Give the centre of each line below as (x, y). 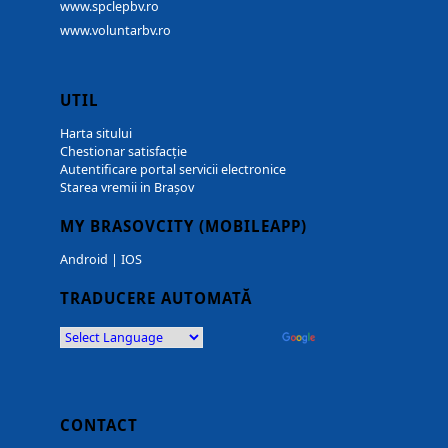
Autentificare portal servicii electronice (173, 170)
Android (84, 260)
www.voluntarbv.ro (115, 31)
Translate (346, 338)
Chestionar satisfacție (123, 152)
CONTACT (99, 425)
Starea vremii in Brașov (127, 188)
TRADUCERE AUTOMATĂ (156, 298)
